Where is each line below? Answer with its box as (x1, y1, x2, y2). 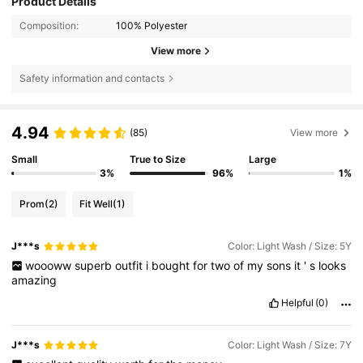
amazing (11, 272, 58, 287)
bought (151, 258, 193, 272)
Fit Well (79, 197, 113, 210)
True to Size (130, 153, 186, 166)
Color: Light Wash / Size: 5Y (227, 240, 352, 253)
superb (74, 258, 115, 272)
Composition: (19, 19, 79, 32)
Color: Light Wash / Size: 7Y (227, 339, 352, 352)
